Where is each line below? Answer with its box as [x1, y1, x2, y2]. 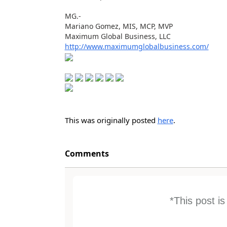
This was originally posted [64, 115, 158, 125]
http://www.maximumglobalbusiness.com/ [64, 42, 209, 51]
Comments [64, 148, 109, 159]
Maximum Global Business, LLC [64, 31, 171, 41]
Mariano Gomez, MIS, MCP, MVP [64, 21, 173, 31]
